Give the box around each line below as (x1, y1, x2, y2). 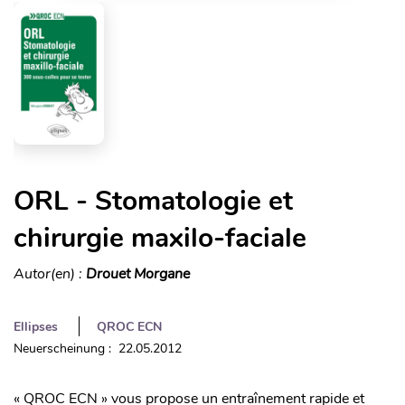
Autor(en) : (14, 264, 86, 285)
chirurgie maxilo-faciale (14, 220, 306, 258)
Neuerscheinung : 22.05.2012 (14, 340, 182, 358)
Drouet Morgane (86, 264, 190, 285)
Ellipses (14, 318, 58, 336)
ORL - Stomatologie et (14, 183, 293, 221)
